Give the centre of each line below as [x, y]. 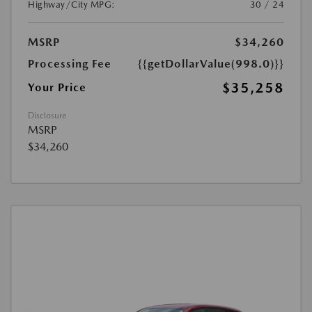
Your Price [57, 87]
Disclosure [47, 116]
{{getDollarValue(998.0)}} [211, 64]
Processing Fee [70, 64]
